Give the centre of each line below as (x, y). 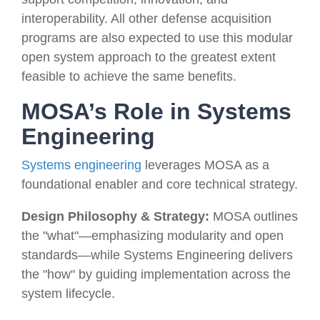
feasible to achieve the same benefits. (129, 76)
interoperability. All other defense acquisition (146, 18)
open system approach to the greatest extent (149, 57)
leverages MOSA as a (205, 165)
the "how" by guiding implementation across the (156, 274)
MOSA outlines (254, 216)
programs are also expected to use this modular (157, 37)
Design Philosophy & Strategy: (115, 216)
